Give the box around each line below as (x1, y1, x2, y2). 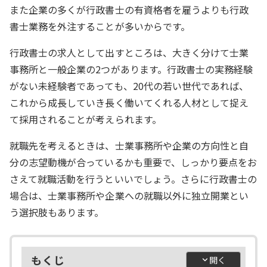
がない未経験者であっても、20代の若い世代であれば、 (10, 79, 249, 94)
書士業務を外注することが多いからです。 (10, 19, 190, 34)
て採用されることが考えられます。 (10, 112, 162, 127)
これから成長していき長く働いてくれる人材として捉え (10, 95, 249, 110)
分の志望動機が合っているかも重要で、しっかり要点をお (10, 155, 257, 170)
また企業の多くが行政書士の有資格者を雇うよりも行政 (10, 2, 249, 17)
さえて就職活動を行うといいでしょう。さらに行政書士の (10, 172, 257, 187)
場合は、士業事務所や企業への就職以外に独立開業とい (10, 188, 249, 203)
